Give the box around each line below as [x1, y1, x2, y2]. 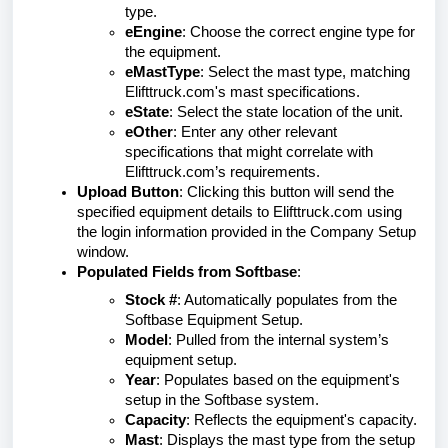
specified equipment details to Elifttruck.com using [77, 204, 402, 220]
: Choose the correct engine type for [182, 24, 415, 40]
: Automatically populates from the [177, 292, 397, 308]
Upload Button [77, 184, 179, 200]
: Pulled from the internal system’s [168, 332, 389, 348]
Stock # [125, 292, 177, 308]
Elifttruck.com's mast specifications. [125, 84, 360, 100]
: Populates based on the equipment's [156, 372, 400, 388]
